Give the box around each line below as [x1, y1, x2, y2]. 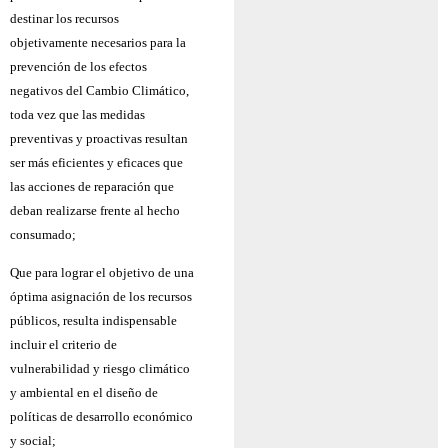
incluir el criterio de [10, 337, 117, 353]
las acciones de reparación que [10, 179, 174, 195]
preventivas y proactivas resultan [10, 131, 188, 147]
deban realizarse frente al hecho [10, 203, 180, 219]
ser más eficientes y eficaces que [10, 155, 183, 171]
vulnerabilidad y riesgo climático [10, 361, 190, 377]
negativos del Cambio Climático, [10, 83, 189, 99]
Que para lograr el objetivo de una [10, 265, 194, 281]
